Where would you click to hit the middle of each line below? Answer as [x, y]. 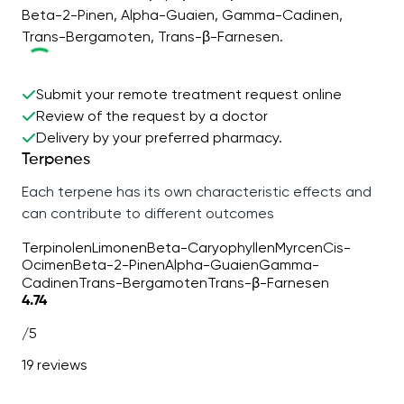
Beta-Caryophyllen [211, 248]
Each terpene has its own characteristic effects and [197, 192]
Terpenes [56, 160]
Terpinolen [57, 248]
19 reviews [55, 365]
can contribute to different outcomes [148, 214]
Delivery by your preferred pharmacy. [159, 138]
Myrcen [299, 248]
